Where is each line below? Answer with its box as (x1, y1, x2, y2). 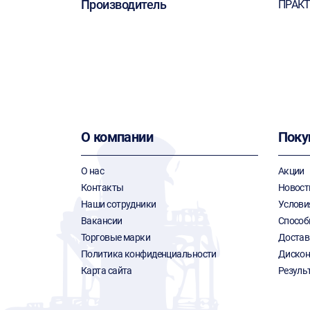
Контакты (81, 182, 124, 193)
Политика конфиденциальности (81, 248, 217, 259)
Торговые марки (81, 232, 151, 243)
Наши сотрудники (81, 199, 156, 210)
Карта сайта (81, 265, 132, 276)
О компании (81, 129, 153, 145)
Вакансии (81, 215, 122, 226)
